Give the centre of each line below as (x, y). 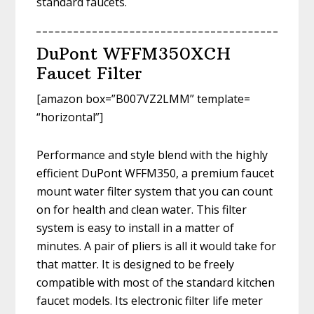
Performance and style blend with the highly (152, 155)
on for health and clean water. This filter (142, 210)
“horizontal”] (70, 117)
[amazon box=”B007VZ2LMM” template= (144, 99)
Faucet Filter (90, 73)
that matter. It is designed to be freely (136, 265)
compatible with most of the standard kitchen (156, 283)
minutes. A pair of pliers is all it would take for (157, 246)
